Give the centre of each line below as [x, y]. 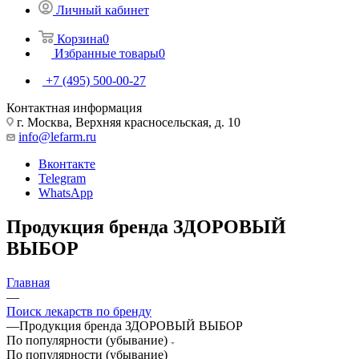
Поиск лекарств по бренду [79, 311]
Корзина [80, 38]
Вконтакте [67, 163]
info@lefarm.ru [57, 136]
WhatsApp [66, 192]
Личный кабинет [103, 10]
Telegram [62, 178]
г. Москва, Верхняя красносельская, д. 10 [127, 122]
